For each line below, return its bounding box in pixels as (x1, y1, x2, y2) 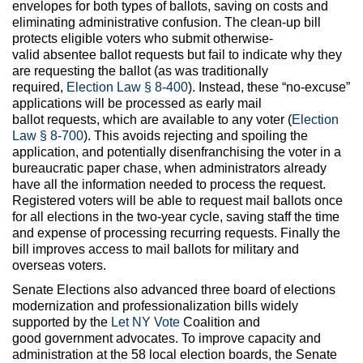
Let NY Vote (111, 314, 180, 329)
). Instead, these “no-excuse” (188, 79, 350, 94)
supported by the (12, 314, 111, 329)
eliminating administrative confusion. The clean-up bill (12, 15, 321, 29)
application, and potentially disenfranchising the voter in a (12, 144, 341, 159)
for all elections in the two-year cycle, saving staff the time (12, 209, 340, 224)
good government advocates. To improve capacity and (12, 331, 321, 345)
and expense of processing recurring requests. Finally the (12, 225, 340, 240)
